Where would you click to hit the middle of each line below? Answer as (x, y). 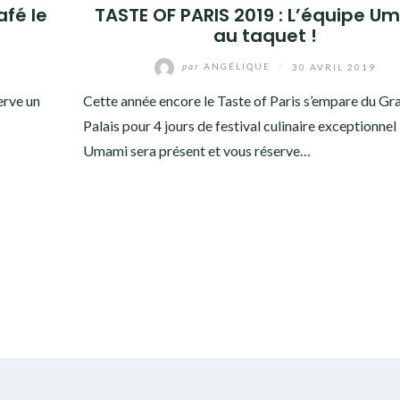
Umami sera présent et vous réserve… (196, 150)
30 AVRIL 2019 (334, 67)
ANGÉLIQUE (237, 67)
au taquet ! (266, 35)
